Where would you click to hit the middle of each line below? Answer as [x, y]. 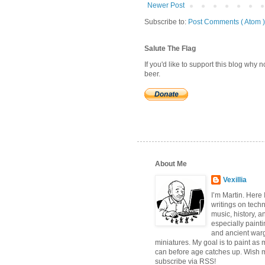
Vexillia [235, 180]
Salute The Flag [170, 49]
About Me [171, 164]
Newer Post [166, 6]
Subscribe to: [166, 22]
